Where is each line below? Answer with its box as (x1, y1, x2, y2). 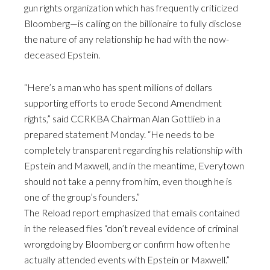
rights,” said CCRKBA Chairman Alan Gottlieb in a (24, 113, 221, 125)
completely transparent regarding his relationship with (24, 144, 242, 156)
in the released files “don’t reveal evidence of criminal (24, 222, 239, 234)
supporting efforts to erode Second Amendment (24, 97, 222, 109)
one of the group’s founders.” (24, 191, 140, 203)
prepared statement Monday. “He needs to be (24, 128, 215, 140)
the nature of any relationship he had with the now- (24, 33, 229, 45)
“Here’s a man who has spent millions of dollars (24, 81, 212, 93)
